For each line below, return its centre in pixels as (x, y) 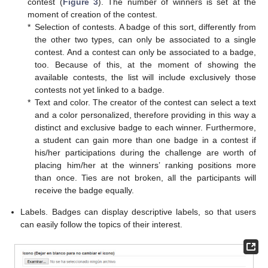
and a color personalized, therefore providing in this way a (145, 115)
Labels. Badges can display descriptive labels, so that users (138, 211)
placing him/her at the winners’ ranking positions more (145, 165)
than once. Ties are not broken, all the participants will (145, 178)
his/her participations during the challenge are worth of (145, 153)
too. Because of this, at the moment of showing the (145, 65)
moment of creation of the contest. (93, 15)
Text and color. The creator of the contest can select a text (145, 103)
